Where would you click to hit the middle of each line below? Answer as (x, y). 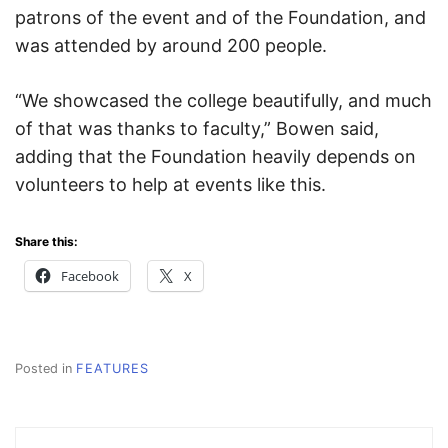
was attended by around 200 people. (171, 45)
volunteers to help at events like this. (170, 184)
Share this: (46, 241)
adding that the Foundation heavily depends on (215, 156)
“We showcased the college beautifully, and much (223, 100)
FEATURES (112, 368)
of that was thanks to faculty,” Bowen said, (197, 128)
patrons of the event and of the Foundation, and (220, 17)
